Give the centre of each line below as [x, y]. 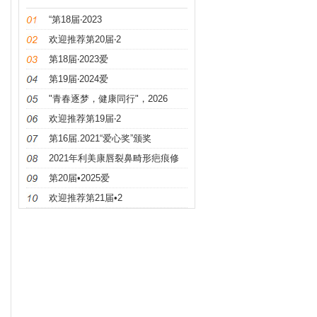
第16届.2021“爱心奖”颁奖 [100, 138]
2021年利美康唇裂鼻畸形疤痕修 [114, 158]
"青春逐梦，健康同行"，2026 [108, 99]
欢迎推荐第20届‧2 [85, 39]
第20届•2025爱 [79, 178]
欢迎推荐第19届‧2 [85, 119]
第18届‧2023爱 [79, 59]
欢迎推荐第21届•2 [86, 198]
